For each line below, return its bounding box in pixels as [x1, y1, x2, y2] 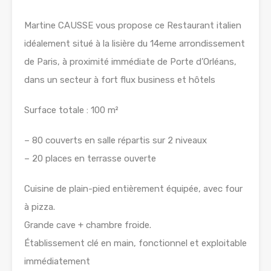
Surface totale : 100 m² [24, 105, 119, 116]
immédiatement [24, 256, 90, 267]
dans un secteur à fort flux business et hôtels [24, 74, 215, 86]
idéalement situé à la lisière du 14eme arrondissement [24, 38, 245, 50]
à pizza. [24, 201, 55, 213]
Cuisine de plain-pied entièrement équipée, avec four [24, 183, 243, 195]
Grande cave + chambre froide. [24, 220, 151, 231]
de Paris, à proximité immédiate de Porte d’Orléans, [24, 56, 237, 68]
